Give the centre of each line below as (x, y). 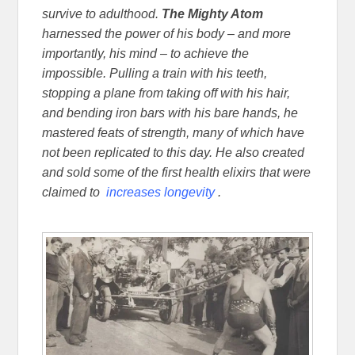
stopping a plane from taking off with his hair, (166, 93)
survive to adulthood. (102, 13)
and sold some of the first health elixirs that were (177, 172)
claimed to (74, 192)
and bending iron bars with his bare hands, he (170, 113)
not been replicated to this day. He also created (174, 152)
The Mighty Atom (213, 13)
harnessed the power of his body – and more (167, 33)
